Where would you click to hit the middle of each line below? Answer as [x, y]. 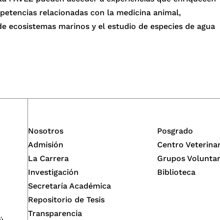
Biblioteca [177, 172]
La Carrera [48, 158]
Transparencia [55, 213]
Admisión [45, 144]
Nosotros [45, 131]
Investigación [53, 172]
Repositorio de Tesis [66, 199]
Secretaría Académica [69, 186]
